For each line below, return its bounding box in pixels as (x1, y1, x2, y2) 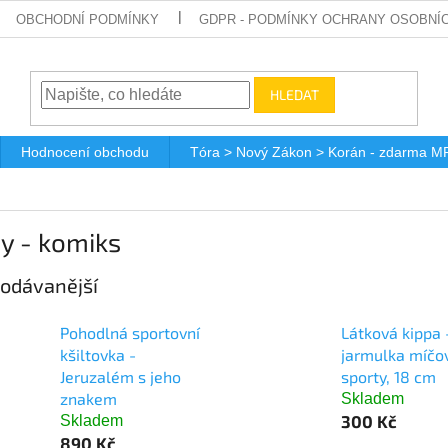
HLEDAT (269, 86, 319, 104)
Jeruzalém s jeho (60, 367, 181, 387)
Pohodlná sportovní (60, 323, 200, 343)
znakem (60, 389, 117, 409)
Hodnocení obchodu (21, 144, 149, 160)
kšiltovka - (60, 345, 136, 365)
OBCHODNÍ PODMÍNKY (16, 11, 160, 27)
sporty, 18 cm (340, 367, 436, 387)
